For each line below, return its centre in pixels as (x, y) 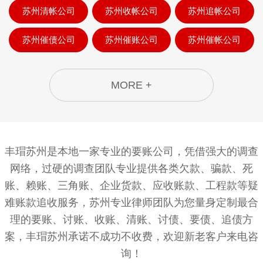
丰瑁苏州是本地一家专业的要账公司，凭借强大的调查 (131, 152)
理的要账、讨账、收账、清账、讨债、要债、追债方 (131, 220)
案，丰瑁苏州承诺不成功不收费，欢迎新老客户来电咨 (131, 237)
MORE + (131, 85)
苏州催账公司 (131, 39)
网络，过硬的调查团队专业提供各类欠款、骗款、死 (131, 169)
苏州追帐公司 (215, 11)
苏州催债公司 (48, 39)
